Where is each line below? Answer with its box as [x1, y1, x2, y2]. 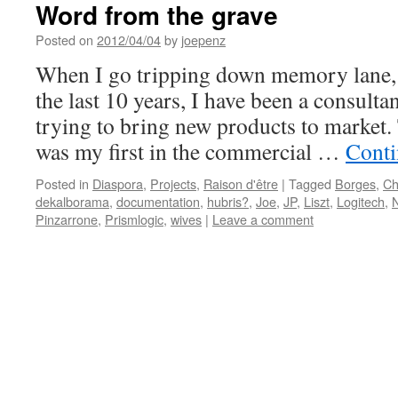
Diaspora [92, 174, 143, 193]
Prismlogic [105, 210, 163, 228]
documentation [116, 192, 200, 211]
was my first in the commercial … [36, 136, 346, 166]
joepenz [181, 30, 226, 49]
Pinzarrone [36, 210, 98, 228]
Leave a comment [212, 210, 314, 228]
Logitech [337, 192, 385, 211]
